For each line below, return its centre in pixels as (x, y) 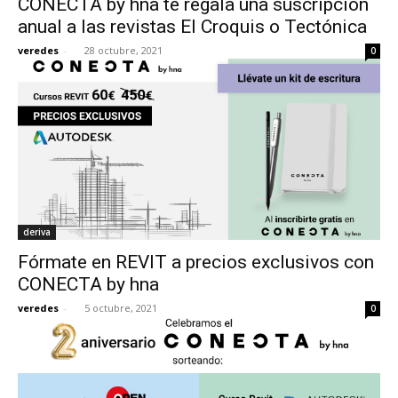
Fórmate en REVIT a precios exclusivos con (196, 262)
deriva (37, 231)
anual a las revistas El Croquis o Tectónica (192, 26)
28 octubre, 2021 (123, 50)
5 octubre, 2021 (121, 307)
